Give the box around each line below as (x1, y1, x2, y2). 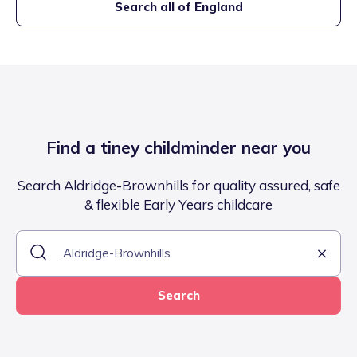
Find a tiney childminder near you (46, 137, 311, 159)
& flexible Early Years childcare (84, 196, 273, 214)
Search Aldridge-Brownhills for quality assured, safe (17, 177, 340, 194)
